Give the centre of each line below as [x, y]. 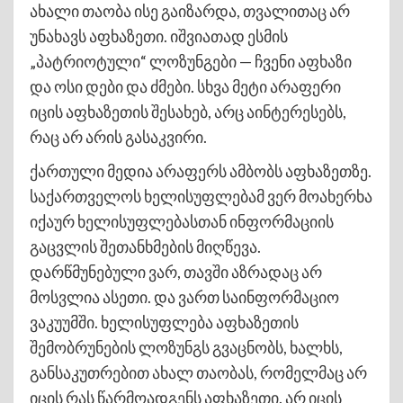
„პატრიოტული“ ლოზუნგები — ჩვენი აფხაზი [191, 61]
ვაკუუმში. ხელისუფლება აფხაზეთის [164, 322]
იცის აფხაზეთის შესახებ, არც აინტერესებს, [188, 111]
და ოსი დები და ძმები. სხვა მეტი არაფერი [185, 86]
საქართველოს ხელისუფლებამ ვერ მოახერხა [201, 196]
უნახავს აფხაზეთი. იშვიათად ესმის [159, 36]
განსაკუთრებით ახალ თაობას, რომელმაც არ [198, 372]
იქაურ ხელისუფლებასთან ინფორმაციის [182, 221]
